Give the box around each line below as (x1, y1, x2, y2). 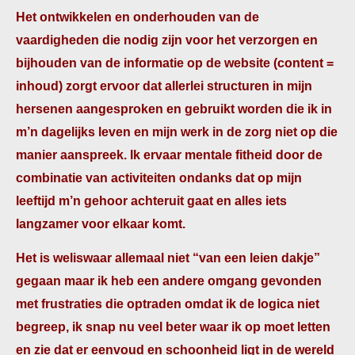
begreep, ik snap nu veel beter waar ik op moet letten (16, 320, 330, 334)
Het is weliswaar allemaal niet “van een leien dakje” (16, 251, 320, 265)
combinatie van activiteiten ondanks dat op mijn (16, 171, 302, 185)
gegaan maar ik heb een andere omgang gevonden (16, 274, 322, 288)
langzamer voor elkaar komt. (16, 217, 185, 231)
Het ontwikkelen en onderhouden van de (16, 10, 259, 24)
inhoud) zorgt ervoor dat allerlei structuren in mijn (16, 79, 312, 93)
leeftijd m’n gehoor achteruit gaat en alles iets (16, 194, 287, 208)
